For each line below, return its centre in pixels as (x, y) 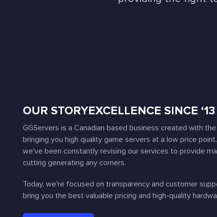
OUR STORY (55, 111)
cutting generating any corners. (74, 163)
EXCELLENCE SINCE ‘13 (152, 111)
